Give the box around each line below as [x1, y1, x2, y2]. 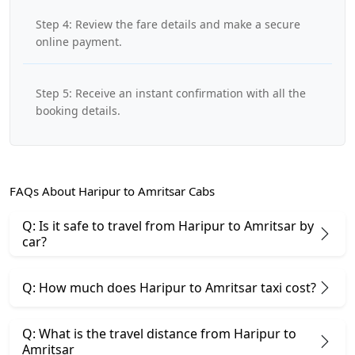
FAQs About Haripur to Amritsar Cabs [10, 182, 215, 199]
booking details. [36, 102, 120, 118]
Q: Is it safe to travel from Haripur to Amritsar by [22, 216, 314, 235]
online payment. [36, 33, 122, 49]
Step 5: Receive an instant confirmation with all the [36, 85, 306, 101]
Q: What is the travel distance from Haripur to [22, 324, 296, 342]
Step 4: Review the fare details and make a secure [36, 16, 300, 32]
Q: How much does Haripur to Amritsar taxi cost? [22, 278, 316, 296]
